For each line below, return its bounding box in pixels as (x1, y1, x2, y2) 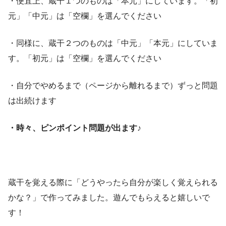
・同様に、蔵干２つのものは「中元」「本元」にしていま (8, 38, 218, 47)
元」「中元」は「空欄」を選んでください (8, 11, 161, 20)
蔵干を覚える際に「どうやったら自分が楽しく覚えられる (8, 178, 218, 187)
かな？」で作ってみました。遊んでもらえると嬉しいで (8, 193, 210, 202)
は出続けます (8, 96, 56, 105)
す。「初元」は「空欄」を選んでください (8, 53, 161, 63)
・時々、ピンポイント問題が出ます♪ (8, 123, 141, 132)
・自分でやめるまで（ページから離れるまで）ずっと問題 (8, 81, 218, 90)
